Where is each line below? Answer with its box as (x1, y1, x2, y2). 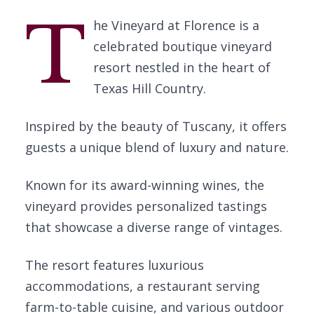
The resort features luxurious (25, 257, 204, 273)
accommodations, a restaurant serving (25, 278, 260, 294)
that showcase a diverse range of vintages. (25, 219, 282, 235)
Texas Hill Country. (93, 80, 206, 97)
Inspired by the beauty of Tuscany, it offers (25, 118, 287, 135)
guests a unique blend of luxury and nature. (25, 139, 289, 156)
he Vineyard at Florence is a (93, 17, 259, 34)
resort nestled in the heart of (93, 59, 271, 76)
